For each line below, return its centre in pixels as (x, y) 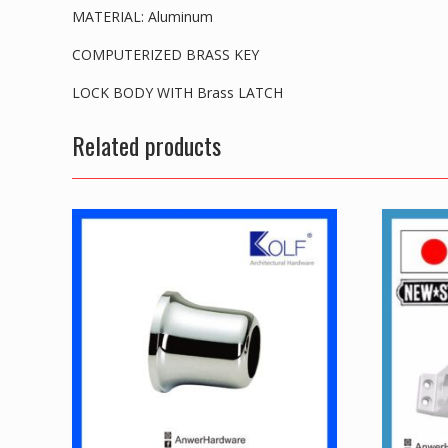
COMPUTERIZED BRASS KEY (165, 54)
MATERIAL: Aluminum (142, 16)
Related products (146, 144)
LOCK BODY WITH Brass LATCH (177, 92)
